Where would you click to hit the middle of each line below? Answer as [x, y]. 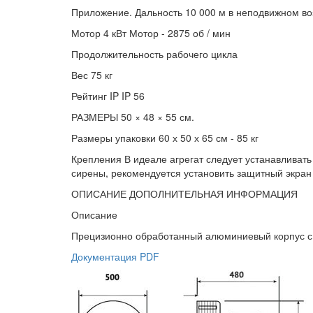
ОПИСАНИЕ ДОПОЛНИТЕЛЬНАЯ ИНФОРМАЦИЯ [184, 194]
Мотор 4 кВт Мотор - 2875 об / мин [151, 33]
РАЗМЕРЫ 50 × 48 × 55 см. [133, 117]
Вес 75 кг [92, 75]
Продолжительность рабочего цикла [154, 54]
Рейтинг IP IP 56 [108, 96]
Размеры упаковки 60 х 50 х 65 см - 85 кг [165, 138]
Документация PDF [115, 256]
